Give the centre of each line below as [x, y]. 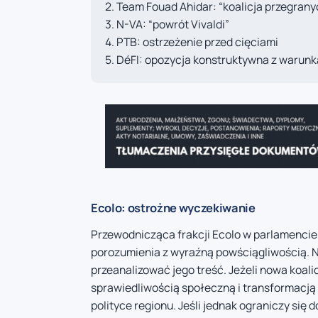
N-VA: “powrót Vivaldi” [173, 24]
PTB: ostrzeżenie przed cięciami [197, 42]
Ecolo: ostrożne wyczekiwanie [173, 207]
